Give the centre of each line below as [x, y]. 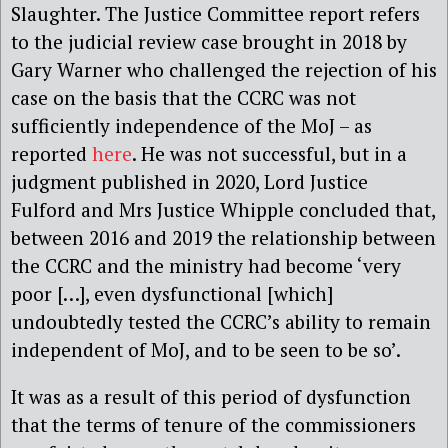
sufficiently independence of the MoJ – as [191, 125]
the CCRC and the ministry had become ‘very [206, 265]
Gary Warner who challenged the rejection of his [224, 69]
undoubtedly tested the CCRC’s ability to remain [221, 321]
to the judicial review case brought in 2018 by [209, 41]
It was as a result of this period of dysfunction [211, 396]
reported [51, 153]
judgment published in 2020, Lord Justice [189, 181]
